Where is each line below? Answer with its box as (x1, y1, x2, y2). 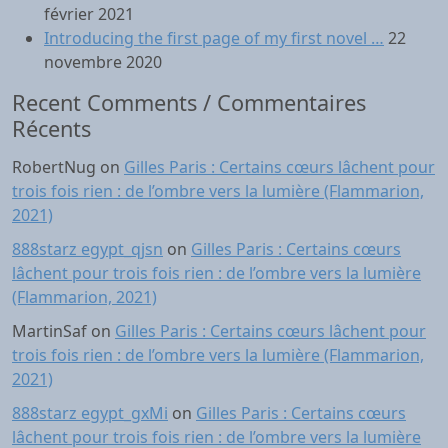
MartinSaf (12, 320, 87, 342)
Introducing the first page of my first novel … (44, 27, 384, 49)
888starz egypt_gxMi (12, 402, 168, 424)
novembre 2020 (44, 51, 162, 73)
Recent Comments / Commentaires (12, 88, 366, 117)
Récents (12, 114, 91, 143)
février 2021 (44, 3, 134, 25)
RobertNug (12, 156, 96, 178)
